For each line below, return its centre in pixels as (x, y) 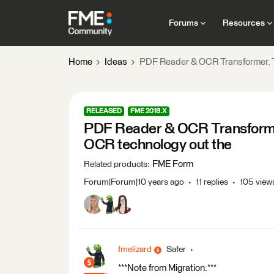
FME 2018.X (149, 111)
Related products (116, 165)
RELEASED (104, 111)
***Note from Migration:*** (167, 268)
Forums (183, 23)
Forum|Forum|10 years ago (134, 182)
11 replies (212, 182)
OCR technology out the (158, 145)
